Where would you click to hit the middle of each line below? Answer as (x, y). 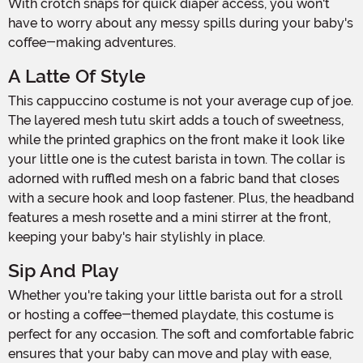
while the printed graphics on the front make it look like (176, 139)
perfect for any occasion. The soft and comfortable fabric (181, 334)
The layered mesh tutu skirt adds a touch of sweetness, (176, 120)
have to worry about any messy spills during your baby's (181, 23)
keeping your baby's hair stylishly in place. (137, 237)
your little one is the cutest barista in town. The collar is (177, 159)
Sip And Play (64, 271)
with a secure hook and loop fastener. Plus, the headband (181, 198)
